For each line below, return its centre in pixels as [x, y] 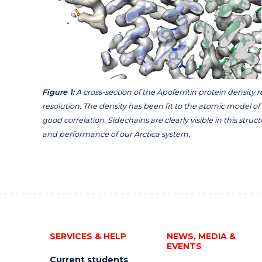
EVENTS [184, 246]
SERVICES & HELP [88, 236]
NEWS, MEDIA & [201, 236]
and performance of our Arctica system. [116, 134]
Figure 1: [58, 92]
